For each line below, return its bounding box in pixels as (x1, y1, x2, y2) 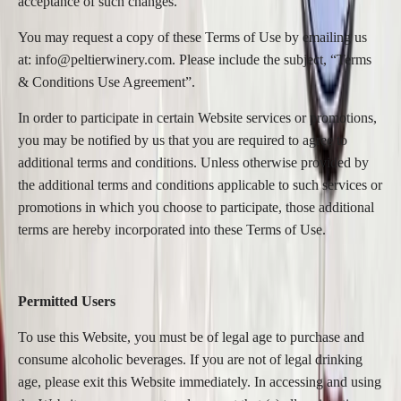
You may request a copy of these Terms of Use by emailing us (18, 30, 367, 45)
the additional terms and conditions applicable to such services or (18, 177, 382, 192)
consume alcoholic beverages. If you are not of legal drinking (18, 352, 363, 367)
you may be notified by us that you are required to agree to (18, 132, 347, 148)
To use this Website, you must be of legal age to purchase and (18, 329, 364, 345)
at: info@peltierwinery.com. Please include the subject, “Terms (18, 52, 371, 67)
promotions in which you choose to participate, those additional (18, 200, 374, 215)
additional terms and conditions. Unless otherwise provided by (18, 155, 369, 170)
